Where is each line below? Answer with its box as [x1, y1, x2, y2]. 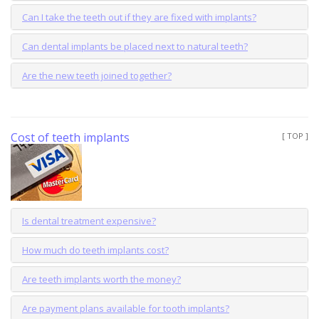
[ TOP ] [282, 130, 308, 141]
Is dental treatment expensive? [22, 214, 156, 227]
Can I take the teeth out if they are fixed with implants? [22, 10, 256, 23]
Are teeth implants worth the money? [22, 272, 181, 286]
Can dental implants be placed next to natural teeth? [22, 39, 248, 53]
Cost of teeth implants [11, 129, 130, 145]
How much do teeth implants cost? [22, 243, 169, 256]
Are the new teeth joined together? [22, 68, 172, 82]
